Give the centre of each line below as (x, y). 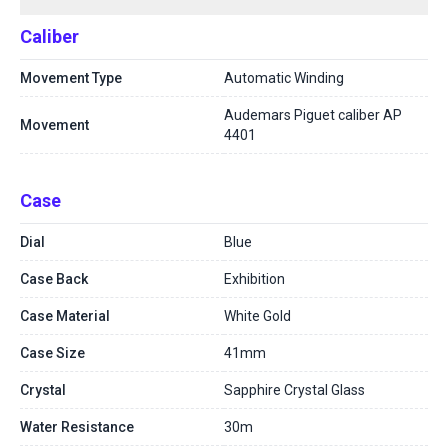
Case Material (65, 316)
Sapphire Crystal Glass (294, 390)
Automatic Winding (284, 78)
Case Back (54, 279)
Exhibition (254, 279)
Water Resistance (77, 427)
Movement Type (71, 78)
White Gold (257, 316)
